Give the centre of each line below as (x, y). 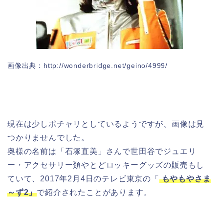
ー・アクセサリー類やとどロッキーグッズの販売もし (106, 165)
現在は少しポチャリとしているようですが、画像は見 (106, 124)
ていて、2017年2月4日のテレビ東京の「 (83, 178)
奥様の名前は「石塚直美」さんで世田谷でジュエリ (102, 151)
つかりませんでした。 (48, 137)
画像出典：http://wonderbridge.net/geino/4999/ (88, 65)
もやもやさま (185, 178)
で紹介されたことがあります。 (94, 192)
